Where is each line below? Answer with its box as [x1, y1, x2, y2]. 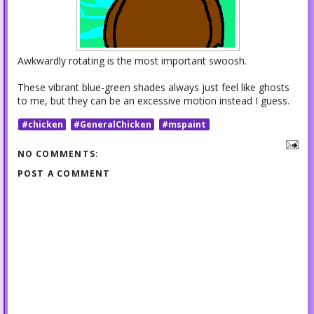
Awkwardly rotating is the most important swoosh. [17, 54, 250, 68]
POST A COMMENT [17, 167, 111, 179]
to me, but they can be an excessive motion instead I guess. [17, 94, 289, 108]
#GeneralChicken [73, 118, 151, 130]
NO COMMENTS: [17, 147, 100, 160]
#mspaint [162, 118, 207, 130]
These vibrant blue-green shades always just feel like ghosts [17, 81, 289, 95]
